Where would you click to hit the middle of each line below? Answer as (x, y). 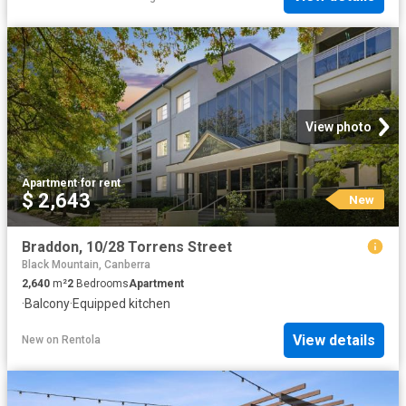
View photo (338, 126)
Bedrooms (101, 283)
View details (334, 340)
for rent (101, 183)
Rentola (81, 340)
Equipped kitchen (121, 303)
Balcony (47, 303)
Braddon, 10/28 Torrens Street (127, 246)
